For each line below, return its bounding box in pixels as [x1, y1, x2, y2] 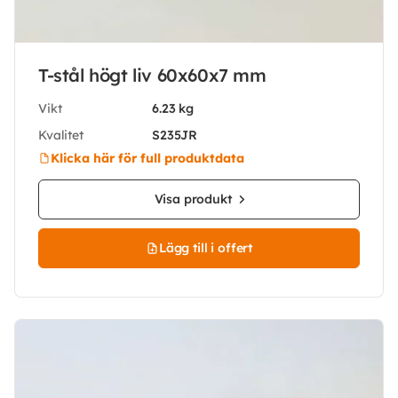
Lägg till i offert [158, 240, 253, 256]
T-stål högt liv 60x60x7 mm [38, 63, 267, 86]
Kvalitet [38, 126, 84, 143]
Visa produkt [154, 191, 232, 207]
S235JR [152, 126, 198, 143]
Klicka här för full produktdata [51, 149, 244, 166]
